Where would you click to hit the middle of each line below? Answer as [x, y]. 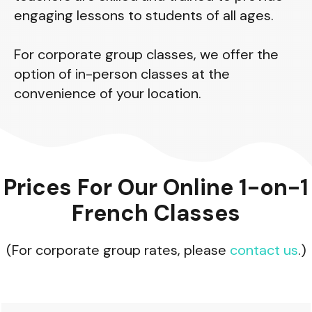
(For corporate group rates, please [118, 250]
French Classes [156, 213]
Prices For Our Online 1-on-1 [156, 187]
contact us [264, 250]
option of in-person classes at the [122, 74]
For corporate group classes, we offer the [146, 54]
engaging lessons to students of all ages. [144, 15]
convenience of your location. [108, 93]
